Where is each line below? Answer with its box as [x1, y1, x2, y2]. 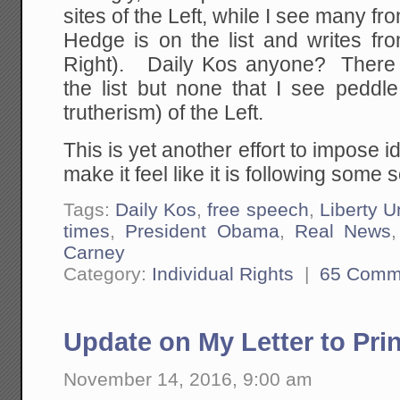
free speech [207, 199, 309, 221]
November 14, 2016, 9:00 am [63, 369, 313, 390]
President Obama [125, 221, 279, 242]
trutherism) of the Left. [63, 102, 264, 125]
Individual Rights [152, 263, 295, 285]
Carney [63, 242, 126, 263]
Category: [63, 263, 153, 285]
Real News [294, 221, 392, 242]
